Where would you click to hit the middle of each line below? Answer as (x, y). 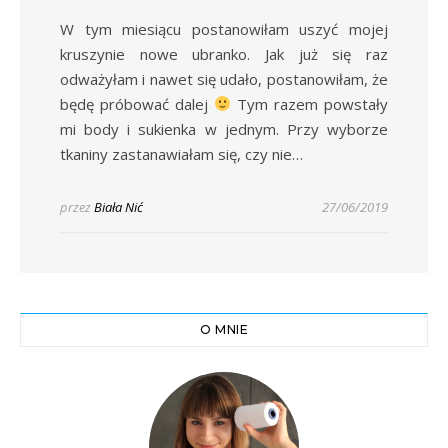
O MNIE (224, 329)
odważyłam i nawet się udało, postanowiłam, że (224, 78)
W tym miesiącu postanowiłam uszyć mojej (67, 28)
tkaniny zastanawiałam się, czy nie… (181, 153)
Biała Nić (118, 206)
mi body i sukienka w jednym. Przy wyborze (224, 128)
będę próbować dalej (137, 103)
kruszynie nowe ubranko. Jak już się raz (224, 53)
